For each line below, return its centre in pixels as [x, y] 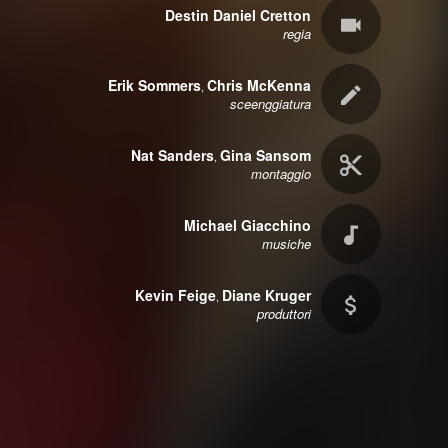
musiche [286, 244]
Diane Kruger [266, 295]
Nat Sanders [172, 155]
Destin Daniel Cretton [237, 15]
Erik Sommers [154, 85]
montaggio [280, 174]
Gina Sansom [265, 155]
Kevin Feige [175, 295]
